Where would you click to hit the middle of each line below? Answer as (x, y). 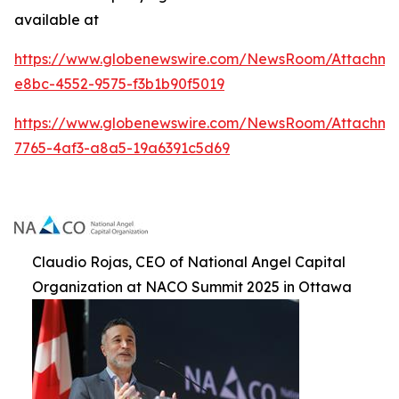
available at (57, 20)
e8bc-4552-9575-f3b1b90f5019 (119, 84)
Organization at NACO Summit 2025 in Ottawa (192, 287)
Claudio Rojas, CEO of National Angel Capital (189, 262)
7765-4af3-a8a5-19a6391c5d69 (122, 148)
